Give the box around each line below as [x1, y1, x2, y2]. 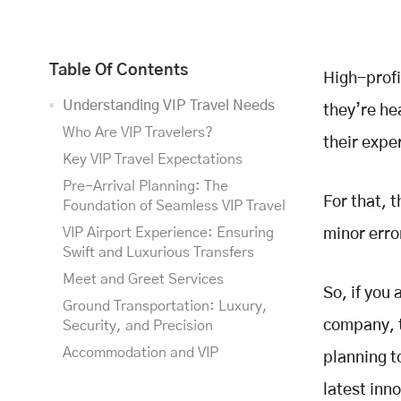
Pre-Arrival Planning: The [63, 179, 228, 194]
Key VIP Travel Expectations [63, 152, 243, 167]
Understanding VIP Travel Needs [63, 98, 275, 114]
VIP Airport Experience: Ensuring [63, 226, 274, 241]
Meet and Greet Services [63, 272, 224, 287]
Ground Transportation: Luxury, [63, 299, 268, 314]
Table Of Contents [49, 63, 188, 80]
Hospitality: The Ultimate [63, 365, 226, 380]
